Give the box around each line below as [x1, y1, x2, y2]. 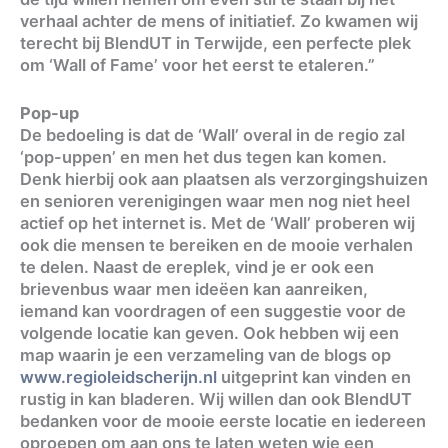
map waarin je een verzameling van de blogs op [20, 345, 391, 365]
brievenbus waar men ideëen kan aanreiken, [20, 279, 368, 299]
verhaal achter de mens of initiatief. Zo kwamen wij [20, 10, 418, 31]
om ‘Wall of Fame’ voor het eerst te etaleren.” [20, 54, 375, 75]
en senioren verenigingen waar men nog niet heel [20, 191, 410, 211]
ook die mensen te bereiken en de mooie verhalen [20, 235, 413, 255]
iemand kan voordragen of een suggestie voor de [20, 301, 406, 321]
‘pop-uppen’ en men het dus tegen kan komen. [20, 147, 387, 167]
